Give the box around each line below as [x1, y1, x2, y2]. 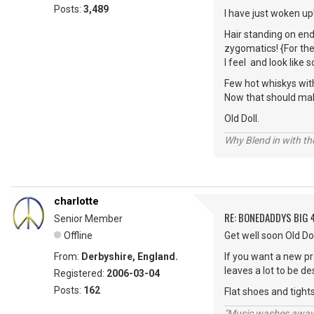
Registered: [54, 268, 107, 280]
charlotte [54, 195, 99, 208]
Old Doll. [224, 113, 259, 125]
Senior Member [54, 213, 123, 225]
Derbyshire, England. [81, 251, 178, 263]
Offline [64, 230, 93, 242]
